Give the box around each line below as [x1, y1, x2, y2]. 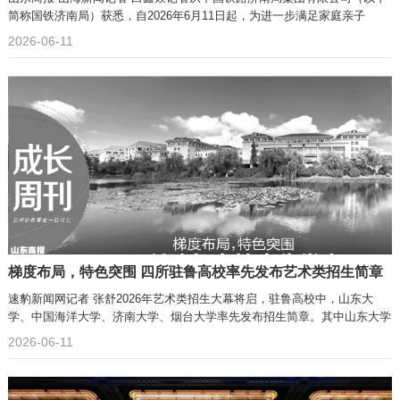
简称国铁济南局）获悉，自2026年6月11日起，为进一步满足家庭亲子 [7, 9, 365, 22]
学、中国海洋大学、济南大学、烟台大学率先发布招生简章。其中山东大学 [7, 310, 391, 323]
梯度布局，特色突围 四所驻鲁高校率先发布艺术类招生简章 [7, 264, 383, 279]
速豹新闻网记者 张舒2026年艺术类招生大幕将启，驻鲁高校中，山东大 [7, 292, 373, 305]
